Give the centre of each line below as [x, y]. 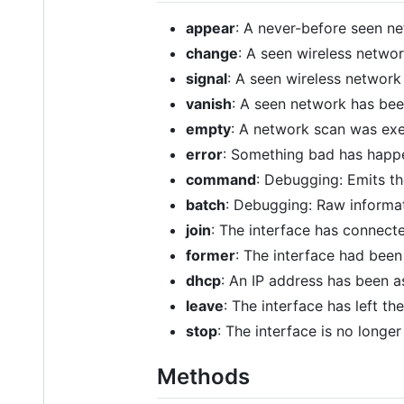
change [212, 54]
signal [207, 79]
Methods [203, 377]
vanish [209, 104]
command [221, 180]
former [211, 256]
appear [211, 28]
